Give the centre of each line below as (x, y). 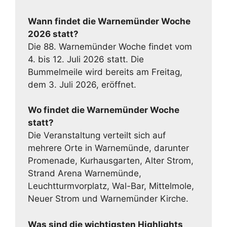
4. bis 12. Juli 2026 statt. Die (86, 59)
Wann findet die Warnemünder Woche (109, 21)
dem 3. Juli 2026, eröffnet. (82, 84)
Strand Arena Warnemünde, (85, 174)
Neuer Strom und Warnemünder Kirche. (108, 199)
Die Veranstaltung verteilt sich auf (97, 136)
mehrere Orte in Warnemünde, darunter (108, 148)
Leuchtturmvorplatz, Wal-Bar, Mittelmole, (111, 186)
